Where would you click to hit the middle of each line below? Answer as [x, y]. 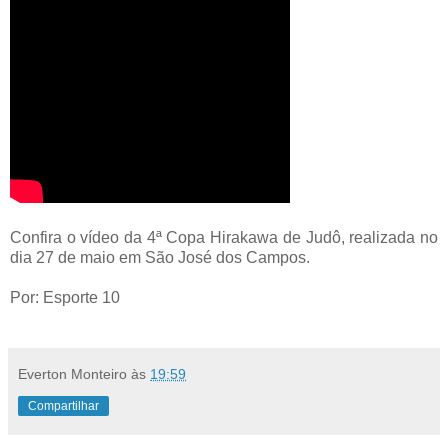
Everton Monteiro [72, 373]
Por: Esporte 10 [65, 297]
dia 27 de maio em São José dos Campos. [160, 257]
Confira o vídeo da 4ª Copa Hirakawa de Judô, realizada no [224, 237]
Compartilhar [63, 405]
